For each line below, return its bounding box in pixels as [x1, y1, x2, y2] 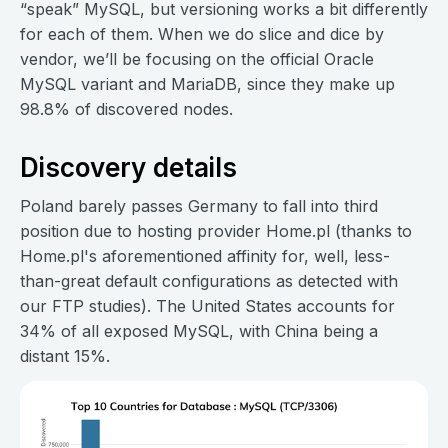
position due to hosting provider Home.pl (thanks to [20, 221, 412, 241]
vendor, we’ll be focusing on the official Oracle [20, 49, 374, 69]
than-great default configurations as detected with [20, 271, 398, 291]
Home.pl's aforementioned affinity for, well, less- [20, 246, 390, 266]
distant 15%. [20, 346, 110, 366]
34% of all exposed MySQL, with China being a [20, 321, 378, 341]
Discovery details [20, 152, 237, 183]
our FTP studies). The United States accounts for [20, 296, 395, 316]
